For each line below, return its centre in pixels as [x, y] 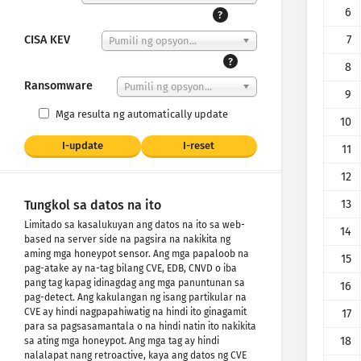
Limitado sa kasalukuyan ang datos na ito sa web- [135, 225]
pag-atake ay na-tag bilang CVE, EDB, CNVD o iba [131, 269]
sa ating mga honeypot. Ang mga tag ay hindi [122, 341]
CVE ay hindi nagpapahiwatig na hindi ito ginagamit [135, 312]
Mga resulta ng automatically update [141, 114]
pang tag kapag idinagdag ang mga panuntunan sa [135, 283]
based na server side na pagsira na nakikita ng [127, 240]
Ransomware [58, 86]
